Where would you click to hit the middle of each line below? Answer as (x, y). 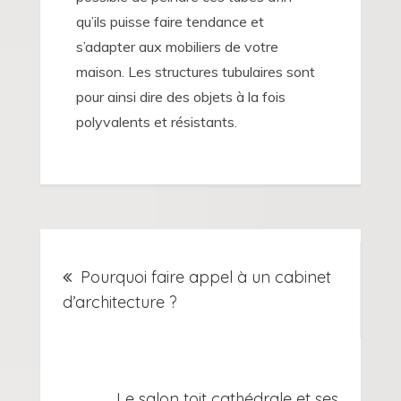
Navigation (132, 252)
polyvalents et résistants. (156, 122)
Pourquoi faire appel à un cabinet (205, 277)
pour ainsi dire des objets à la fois (180, 97)
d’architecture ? (119, 303)
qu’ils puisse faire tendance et (170, 22)
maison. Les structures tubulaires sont (195, 72)
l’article (101, 349)
